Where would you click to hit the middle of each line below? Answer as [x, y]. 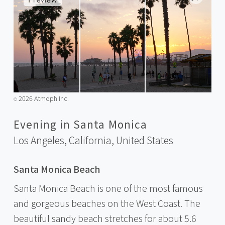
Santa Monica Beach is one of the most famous [108, 188]
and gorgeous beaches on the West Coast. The [107, 203]
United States [144, 140]
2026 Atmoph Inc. [43, 98]
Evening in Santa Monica [80, 124]
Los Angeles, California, [65, 140]
